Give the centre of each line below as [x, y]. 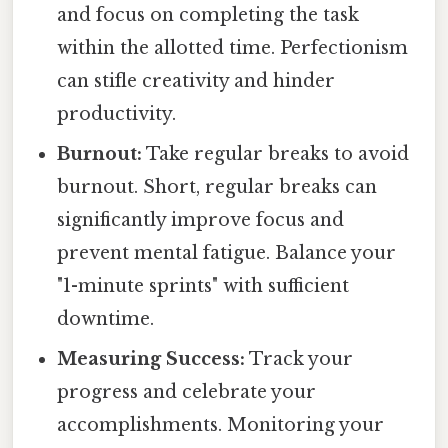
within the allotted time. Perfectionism [233, 48]
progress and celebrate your [187, 392]
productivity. [117, 114]
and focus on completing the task [208, 15]
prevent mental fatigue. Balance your [227, 253]
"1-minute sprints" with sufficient [203, 286]
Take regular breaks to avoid [276, 154]
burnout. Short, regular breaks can [217, 187]
